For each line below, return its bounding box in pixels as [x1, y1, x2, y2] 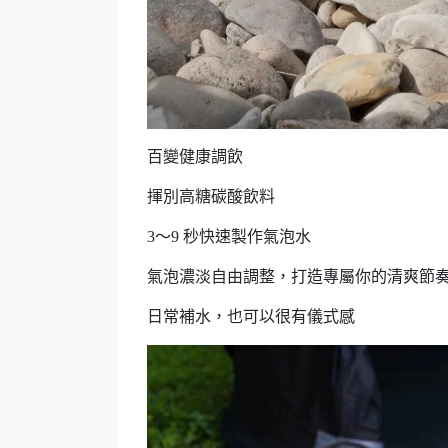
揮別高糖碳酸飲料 [147, 187, 275, 205]
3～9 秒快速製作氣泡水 [147, 227, 311, 245]
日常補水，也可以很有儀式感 [147, 307, 355, 325]
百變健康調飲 [147, 147, 243, 165]
